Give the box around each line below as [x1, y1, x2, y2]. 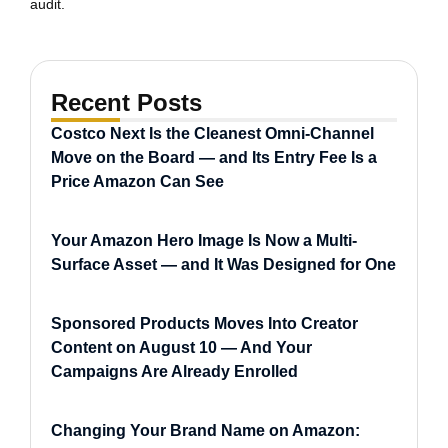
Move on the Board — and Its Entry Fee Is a [51, 148, 377, 166]
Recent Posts [51, 88, 202, 116]
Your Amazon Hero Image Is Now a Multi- [51, 231, 357, 249]
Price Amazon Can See [51, 172, 224, 190]
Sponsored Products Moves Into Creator [51, 314, 358, 332]
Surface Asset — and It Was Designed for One [51, 255, 396, 273]
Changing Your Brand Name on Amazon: [51, 421, 360, 439]
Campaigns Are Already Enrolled [51, 362, 298, 380]
